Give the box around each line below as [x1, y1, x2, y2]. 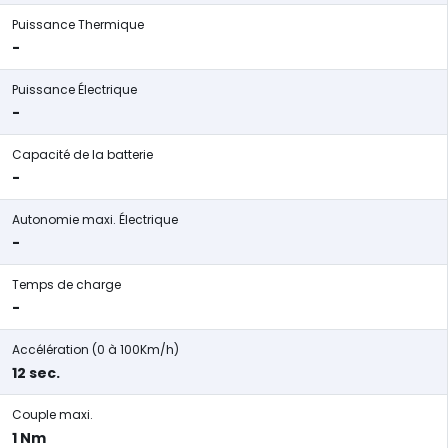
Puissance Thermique [12, 16, 144, 33]
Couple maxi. [12, 406, 93, 423]
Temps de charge [12, 276, 121, 293]
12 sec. [12, 363, 60, 383]
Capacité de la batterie [12, 146, 153, 163]
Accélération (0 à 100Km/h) [12, 341, 179, 358]
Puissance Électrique [12, 81, 137, 98]
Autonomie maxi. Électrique [12, 211, 178, 228]
